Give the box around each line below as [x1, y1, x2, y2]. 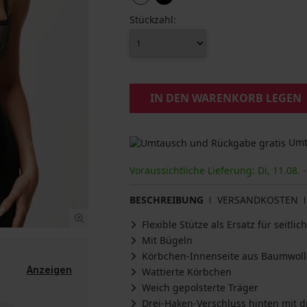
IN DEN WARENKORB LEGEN [150, 90, 302, 106]
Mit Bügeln [142, 234, 193, 247]
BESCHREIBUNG [130, 193, 204, 207]
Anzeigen [27, 264, 72, 276]
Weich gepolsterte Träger [142, 281, 258, 295]
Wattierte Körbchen [142, 265, 232, 279]
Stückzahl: [130, 13, 176, 26]
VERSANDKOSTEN [217, 193, 298, 207]
